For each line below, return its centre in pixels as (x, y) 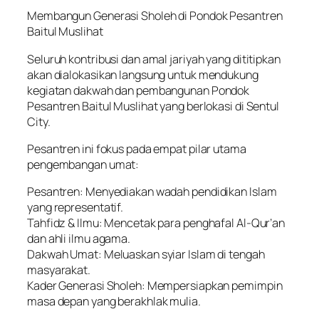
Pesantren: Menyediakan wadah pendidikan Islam (152, 192)
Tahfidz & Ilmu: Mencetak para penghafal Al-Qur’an (156, 223)
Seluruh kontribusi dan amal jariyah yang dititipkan (154, 59)
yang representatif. (75, 208)
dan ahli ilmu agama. (79, 239)
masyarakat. (59, 270)
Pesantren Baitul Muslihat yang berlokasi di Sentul (153, 106)
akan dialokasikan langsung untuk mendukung (143, 74)
